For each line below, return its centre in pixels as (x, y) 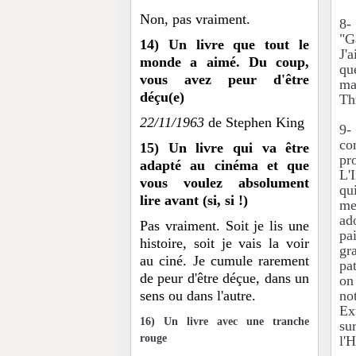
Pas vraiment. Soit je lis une (224, 225)
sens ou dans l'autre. (197, 295)
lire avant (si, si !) (193, 200)
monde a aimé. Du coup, (224, 62)
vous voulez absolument (224, 182)
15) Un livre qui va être (224, 147)
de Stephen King (254, 122)
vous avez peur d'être (224, 79)
